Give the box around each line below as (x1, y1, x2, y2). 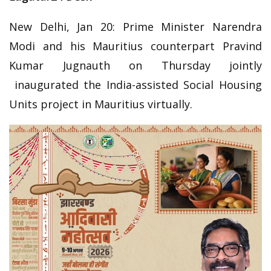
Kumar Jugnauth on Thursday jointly (9, 57, 262, 73)
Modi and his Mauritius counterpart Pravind (9, 38, 262, 53)
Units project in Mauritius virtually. (9, 96, 192, 111)
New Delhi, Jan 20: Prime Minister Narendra (9, 19, 262, 34)
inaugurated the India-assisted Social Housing (9, 77, 262, 92)
